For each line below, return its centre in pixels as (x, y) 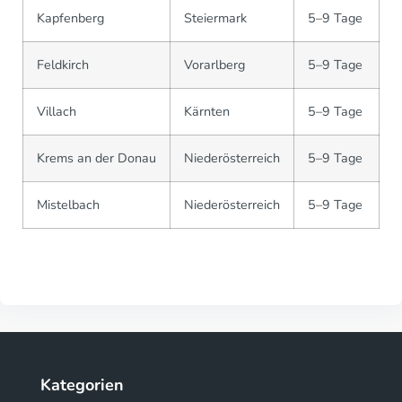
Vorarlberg (214, 64)
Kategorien (82, 385)
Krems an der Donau (96, 157)
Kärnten (207, 111)
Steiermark (215, 17)
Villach (57, 111)
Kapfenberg (70, 17)
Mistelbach (68, 204)
